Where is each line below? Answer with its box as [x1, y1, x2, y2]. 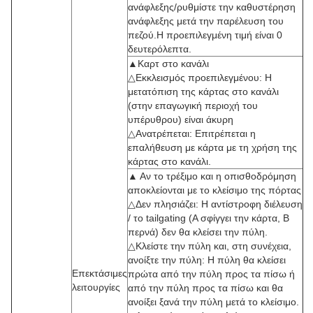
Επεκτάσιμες [72, 268, 127, 279]
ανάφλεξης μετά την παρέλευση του [128, 15, 284, 27]
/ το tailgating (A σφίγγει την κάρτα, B [128, 212, 289, 224]
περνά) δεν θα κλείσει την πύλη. [128, 226, 268, 238]
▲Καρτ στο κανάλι [128, 58, 209, 69]
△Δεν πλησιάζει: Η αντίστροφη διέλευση [128, 198, 303, 210]
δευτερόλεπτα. [128, 43, 191, 54]
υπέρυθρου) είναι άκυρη [128, 114, 233, 125]
